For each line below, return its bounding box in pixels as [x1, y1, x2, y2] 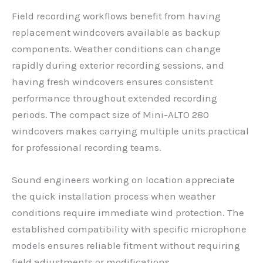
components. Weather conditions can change [12, 42, 221, 55]
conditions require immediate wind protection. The [12, 206, 244, 218]
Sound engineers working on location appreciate [12, 173, 235, 186]
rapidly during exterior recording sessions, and [12, 59, 224, 71]
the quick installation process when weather [12, 190, 215, 202]
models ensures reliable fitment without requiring [12, 239, 240, 251]
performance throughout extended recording [12, 92, 217, 104]
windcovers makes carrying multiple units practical [12, 124, 249, 137]
